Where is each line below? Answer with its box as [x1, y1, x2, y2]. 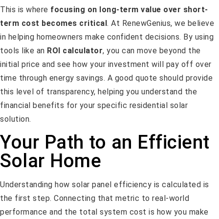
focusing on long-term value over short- [50, 4, 208, 14]
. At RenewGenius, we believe [107, 18, 214, 28]
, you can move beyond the [103, 45, 201, 55]
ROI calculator [47, 45, 103, 55]
